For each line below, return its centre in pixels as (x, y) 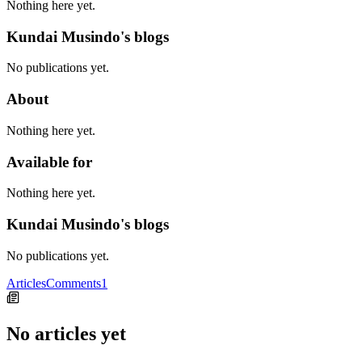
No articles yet (66, 333)
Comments (74, 283)
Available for (49, 162)
